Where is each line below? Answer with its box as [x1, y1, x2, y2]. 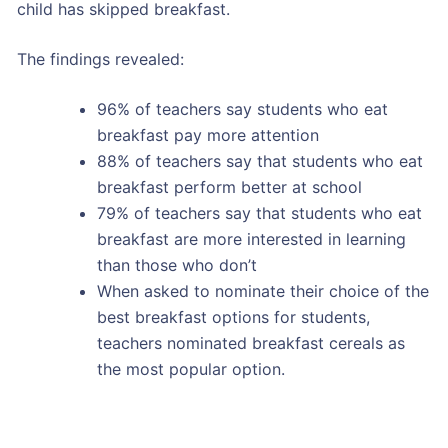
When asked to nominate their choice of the [96, 280, 429, 301]
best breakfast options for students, [96, 306, 370, 327]
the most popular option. [96, 358, 285, 379]
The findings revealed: [16, 48, 184, 69]
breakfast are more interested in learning [96, 228, 406, 249]
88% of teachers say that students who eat [96, 150, 423, 171]
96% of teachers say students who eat [96, 98, 388, 119]
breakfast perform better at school [96, 176, 362, 197]
